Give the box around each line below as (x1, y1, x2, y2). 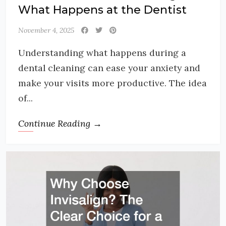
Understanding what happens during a (18, 46, 186, 59)
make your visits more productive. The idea (18, 77, 207, 89)
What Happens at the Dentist (18, 3, 187, 17)
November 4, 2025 (18, 25, 74, 35)
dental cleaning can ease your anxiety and (18, 62, 200, 74)
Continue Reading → (18, 117, 102, 129)
